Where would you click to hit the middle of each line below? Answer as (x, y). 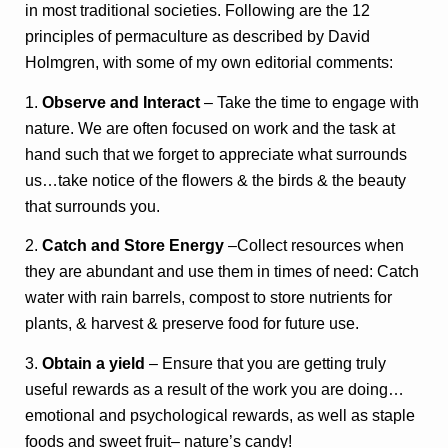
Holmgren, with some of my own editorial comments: (209, 63)
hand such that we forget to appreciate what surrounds (216, 154)
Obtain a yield (94, 363)
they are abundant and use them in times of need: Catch (222, 272)
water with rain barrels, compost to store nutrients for (209, 298)
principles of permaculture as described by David (198, 37)
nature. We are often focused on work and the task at (210, 128)
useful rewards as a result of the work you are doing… (215, 389)
